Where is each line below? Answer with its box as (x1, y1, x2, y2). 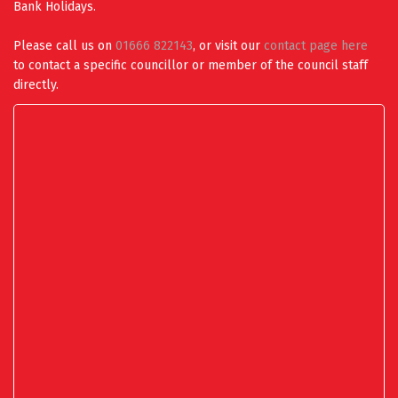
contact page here (264, 38, 368, 54)
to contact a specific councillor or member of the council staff (13, 58, 368, 74)
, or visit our (193, 38, 264, 54)
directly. (13, 77, 59, 93)
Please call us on (13, 38, 115, 54)
